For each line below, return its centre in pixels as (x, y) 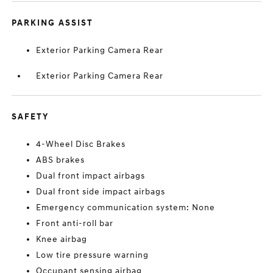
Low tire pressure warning (93, 255)
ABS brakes (61, 160)
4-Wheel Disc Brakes (81, 144)
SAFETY (30, 117)
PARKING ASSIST (53, 23)
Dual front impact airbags (91, 176)
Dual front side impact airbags (101, 192)
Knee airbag (62, 239)
